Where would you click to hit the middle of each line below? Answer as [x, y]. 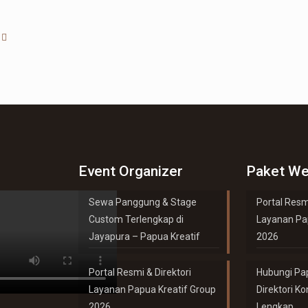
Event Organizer [131, 171]
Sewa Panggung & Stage [143, 202]
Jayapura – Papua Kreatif [145, 236]
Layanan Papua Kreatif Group [153, 289]
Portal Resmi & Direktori [140, 272]
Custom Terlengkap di [136, 219]
